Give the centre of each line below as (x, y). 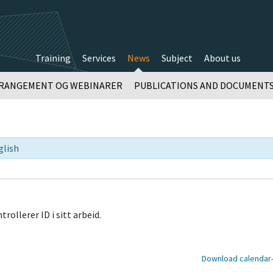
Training (53, 58)
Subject (177, 58)
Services (99, 58)
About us (222, 58)
